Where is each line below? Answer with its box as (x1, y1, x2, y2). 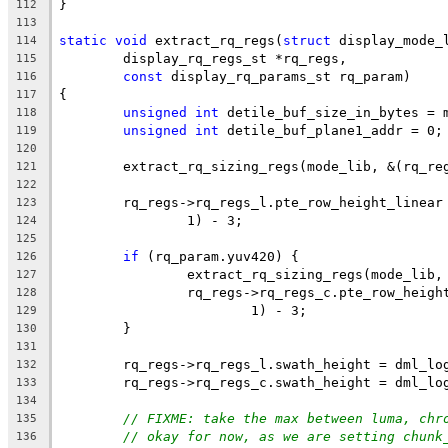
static (59, 32, 107, 48)
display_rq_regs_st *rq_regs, (123, 50, 347, 66)
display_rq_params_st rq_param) (163, 68, 411, 84)
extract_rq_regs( (147, 32, 283, 48)
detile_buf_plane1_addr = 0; (219, 122, 443, 138)
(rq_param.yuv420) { (139, 248, 299, 264)
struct (283, 32, 331, 48)
